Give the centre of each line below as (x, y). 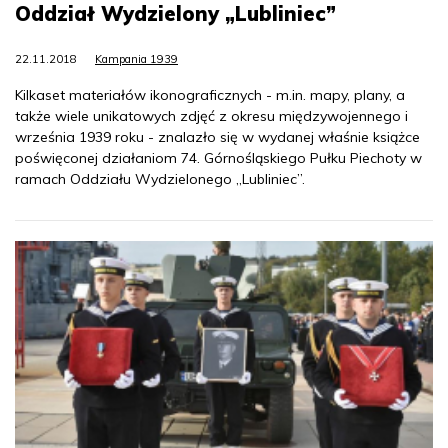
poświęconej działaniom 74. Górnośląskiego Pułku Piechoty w (218, 157)
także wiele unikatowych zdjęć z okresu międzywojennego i (211, 115)
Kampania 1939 (136, 58)
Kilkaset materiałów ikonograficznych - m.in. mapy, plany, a (210, 94)
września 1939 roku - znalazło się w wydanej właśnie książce (217, 136)
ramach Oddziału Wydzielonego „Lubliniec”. (160, 178)
